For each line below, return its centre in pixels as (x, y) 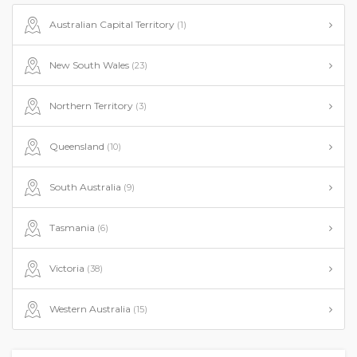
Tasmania (73, 228)
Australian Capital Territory (113, 24)
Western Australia (91, 309)
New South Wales (90, 65)
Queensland (78, 146)
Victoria (68, 268)
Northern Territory (92, 106)
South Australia (86, 187)
